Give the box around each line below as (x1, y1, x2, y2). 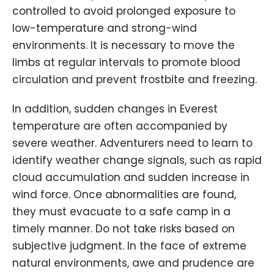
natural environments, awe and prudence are (12, 256, 254, 271)
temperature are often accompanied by (12, 119, 228, 134)
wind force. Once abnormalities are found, (12, 187, 236, 202)
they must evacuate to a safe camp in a (12, 204, 231, 220)
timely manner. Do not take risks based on (12, 221, 235, 237)
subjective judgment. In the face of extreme (12, 239, 246, 254)
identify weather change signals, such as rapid (12, 153, 262, 168)
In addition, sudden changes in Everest (12, 102, 218, 117)
